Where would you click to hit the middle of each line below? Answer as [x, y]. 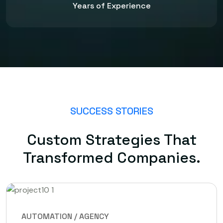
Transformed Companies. [111, 158]
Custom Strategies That [111, 140]
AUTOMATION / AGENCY [65, 216]
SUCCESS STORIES [111, 111]
